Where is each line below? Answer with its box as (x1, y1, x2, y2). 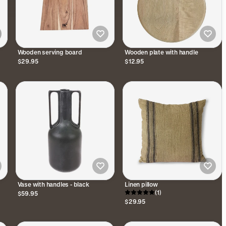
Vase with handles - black (17, 181, 89, 188)
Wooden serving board (17, 48, 82, 55)
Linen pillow (125, 181, 158, 188)
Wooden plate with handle (125, 48, 198, 55)
